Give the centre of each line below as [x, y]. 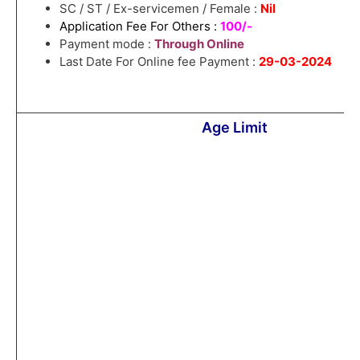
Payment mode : [106, 43]
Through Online [199, 43]
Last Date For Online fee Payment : [159, 61]
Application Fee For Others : [139, 26]
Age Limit [234, 127]
